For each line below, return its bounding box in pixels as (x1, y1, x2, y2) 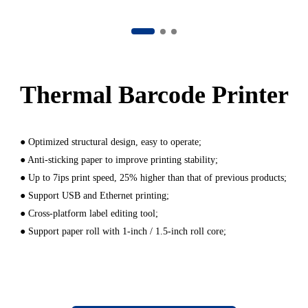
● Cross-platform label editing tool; (19, 208, 158, 219)
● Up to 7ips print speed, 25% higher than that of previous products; (19, 173, 287, 183)
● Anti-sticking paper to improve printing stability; (19, 155, 218, 165)
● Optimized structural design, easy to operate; (19, 137, 201, 147)
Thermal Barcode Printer (19, 81, 289, 109)
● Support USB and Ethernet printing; (19, 190, 169, 201)
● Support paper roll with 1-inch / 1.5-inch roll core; (19, 226, 226, 236)
